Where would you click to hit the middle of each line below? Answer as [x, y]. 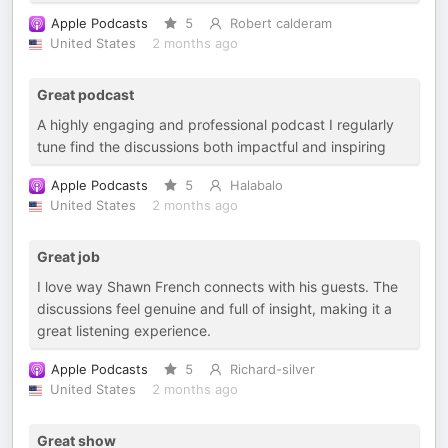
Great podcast [85, 94]
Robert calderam [280, 23]
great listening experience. [124, 330]
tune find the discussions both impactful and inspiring [211, 146]
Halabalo [256, 185]
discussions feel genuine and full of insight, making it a [214, 308]
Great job [68, 256]
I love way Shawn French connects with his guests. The [217, 286]
